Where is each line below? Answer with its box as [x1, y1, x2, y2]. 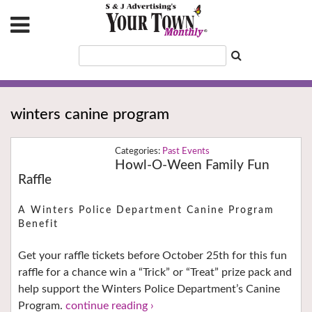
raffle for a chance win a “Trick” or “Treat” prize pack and [18, 266, 292, 278]
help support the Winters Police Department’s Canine [18, 283, 280, 295]
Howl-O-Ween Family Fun [114, 159, 270, 173]
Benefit [18, 219, 58, 230]
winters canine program [10, 107, 169, 123]
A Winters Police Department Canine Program [18, 205, 274, 216]
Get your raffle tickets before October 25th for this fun [18, 249, 287, 261]
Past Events [162, 147, 210, 157]
